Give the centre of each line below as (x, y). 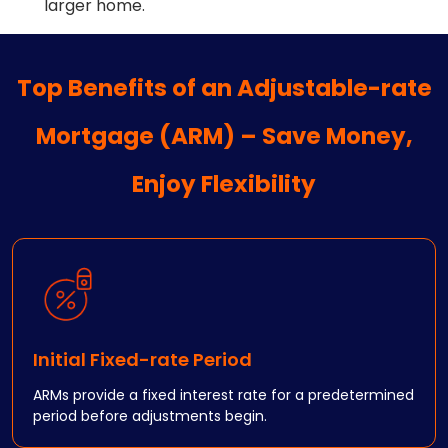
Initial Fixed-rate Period (142, 359)
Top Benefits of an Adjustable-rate (224, 88)
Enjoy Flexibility (224, 184)
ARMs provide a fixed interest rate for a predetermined (223, 395)
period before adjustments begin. (150, 416)
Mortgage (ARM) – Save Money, (224, 136)
